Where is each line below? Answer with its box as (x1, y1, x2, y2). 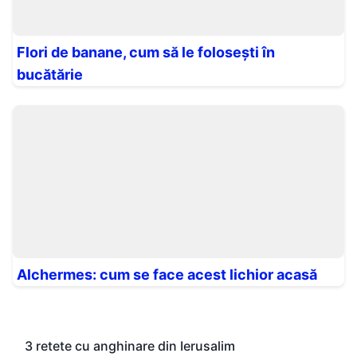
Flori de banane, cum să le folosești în (17, 44, 275, 61)
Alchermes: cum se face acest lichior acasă (17, 266, 317, 283)
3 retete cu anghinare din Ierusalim (25, 338, 235, 354)
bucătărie (17, 66, 83, 83)
